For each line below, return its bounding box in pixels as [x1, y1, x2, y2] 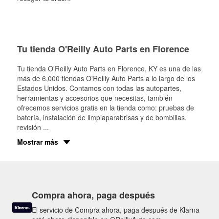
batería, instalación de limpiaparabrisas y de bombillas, [17, 112, 187, 122]
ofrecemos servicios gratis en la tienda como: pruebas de [17, 103, 194, 112]
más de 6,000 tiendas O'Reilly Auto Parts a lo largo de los [17, 73, 195, 83]
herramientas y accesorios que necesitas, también [17, 93, 173, 103]
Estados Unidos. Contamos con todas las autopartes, [17, 83, 181, 93]
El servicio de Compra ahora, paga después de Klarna [32, 205, 199, 215]
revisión [17, 122, 43, 132]
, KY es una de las [145, 64, 201, 73]
